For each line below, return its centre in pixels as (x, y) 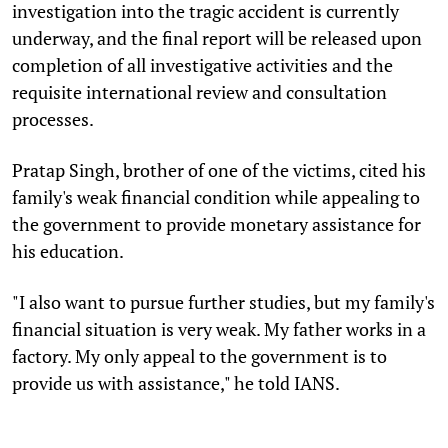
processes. (53, 118)
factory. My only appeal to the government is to (199, 355)
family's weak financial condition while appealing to (216, 196)
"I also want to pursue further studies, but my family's (223, 301)
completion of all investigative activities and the (202, 64)
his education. (68, 250)
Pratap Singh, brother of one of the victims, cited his (219, 169)
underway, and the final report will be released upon (217, 37)
